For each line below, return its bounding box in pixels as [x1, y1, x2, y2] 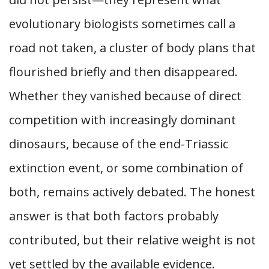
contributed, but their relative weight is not [9, 232, 256, 248]
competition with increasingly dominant [9, 112, 236, 128]
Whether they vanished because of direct [9, 88, 241, 104]
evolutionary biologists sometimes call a [9, 16, 235, 32]
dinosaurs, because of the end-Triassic [9, 136, 228, 152]
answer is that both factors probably [9, 208, 219, 224]
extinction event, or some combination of [9, 160, 243, 176]
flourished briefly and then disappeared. [9, 64, 238, 80]
